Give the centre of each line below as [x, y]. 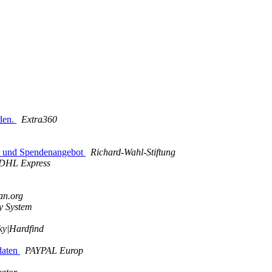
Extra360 [39, 120]
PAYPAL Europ [54, 251]
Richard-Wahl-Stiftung [133, 152]
